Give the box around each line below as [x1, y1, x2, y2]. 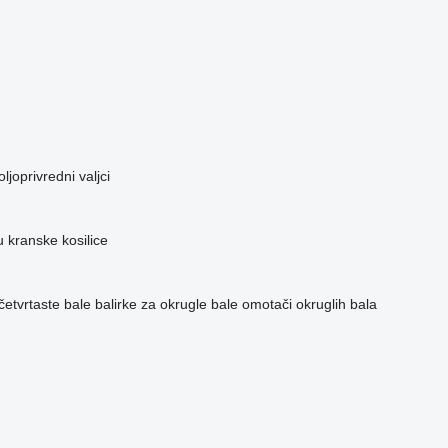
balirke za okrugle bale [94, 296, 238, 313]
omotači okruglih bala [241, 296, 377, 313]
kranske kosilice [7, 232, 108, 249]
